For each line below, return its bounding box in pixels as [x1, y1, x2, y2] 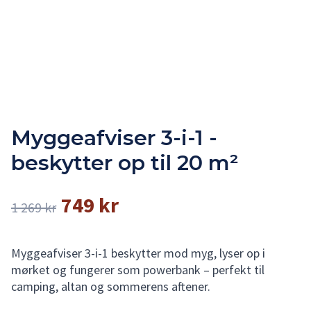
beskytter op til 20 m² [11, 150, 239, 176]
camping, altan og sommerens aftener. [11, 278, 210, 294]
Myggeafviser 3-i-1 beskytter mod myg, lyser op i [11, 245, 265, 261]
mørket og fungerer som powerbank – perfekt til [11, 262, 264, 278]
